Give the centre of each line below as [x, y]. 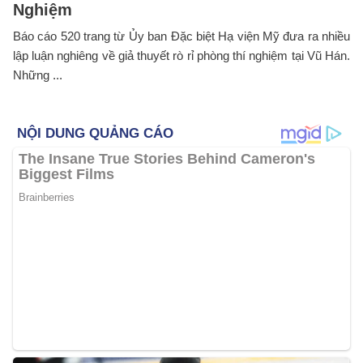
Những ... [38, 75]
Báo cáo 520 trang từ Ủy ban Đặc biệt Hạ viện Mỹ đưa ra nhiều [181, 36]
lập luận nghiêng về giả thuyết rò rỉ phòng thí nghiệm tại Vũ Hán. [181, 56]
